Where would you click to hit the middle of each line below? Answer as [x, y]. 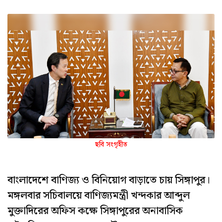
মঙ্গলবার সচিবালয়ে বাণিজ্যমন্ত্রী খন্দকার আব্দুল [99, 196]
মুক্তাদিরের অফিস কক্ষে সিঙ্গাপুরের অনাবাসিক [95, 211]
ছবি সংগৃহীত [111, 144]
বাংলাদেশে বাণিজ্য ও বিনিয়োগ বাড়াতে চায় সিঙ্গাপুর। [109, 181]
